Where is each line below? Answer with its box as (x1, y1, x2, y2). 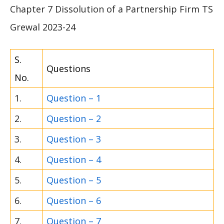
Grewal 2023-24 (10, 20, 75, 33)
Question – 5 (46, 173, 101, 186)
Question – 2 (46, 112, 101, 124)
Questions (46, 62, 90, 74)
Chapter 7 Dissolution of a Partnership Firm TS (10, 2, 213, 15)
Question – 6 (46, 194, 101, 206)
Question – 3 (46, 132, 101, 145)
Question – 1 (46, 91, 101, 104)
